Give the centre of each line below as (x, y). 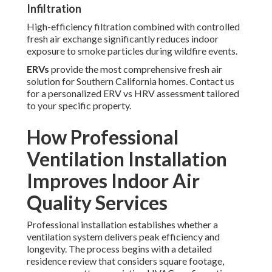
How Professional (103, 137)
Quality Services (97, 203)
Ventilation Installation (127, 159)
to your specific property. (79, 106)
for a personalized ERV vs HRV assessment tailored (133, 93)
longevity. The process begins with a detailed (119, 249)
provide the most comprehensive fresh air (136, 69)
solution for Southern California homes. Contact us (131, 81)
